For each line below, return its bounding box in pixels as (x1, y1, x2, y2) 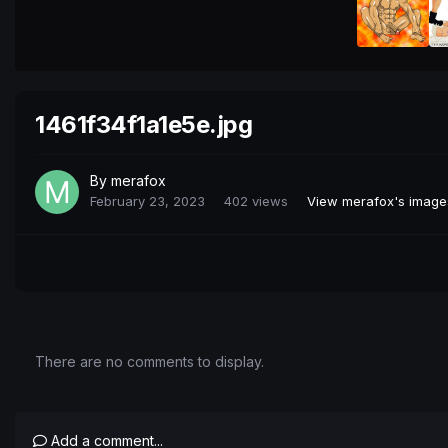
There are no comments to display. (35, 353, 264, 370)
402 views (224, 193, 288, 210)
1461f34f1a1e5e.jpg (35, 110, 253, 140)
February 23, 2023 (90, 193, 205, 210)
